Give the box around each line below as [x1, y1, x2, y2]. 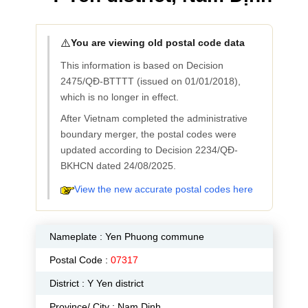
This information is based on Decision [60, 60, 223, 71]
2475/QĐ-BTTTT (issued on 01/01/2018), [60, 76, 241, 87]
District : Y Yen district [49, 278, 144, 289]
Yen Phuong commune [104, 231, 204, 242]
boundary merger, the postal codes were [60, 129, 236, 140]
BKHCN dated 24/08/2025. [60, 160, 176, 171]
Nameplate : [49, 231, 105, 242]
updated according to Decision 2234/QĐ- [60, 144, 238, 155]
